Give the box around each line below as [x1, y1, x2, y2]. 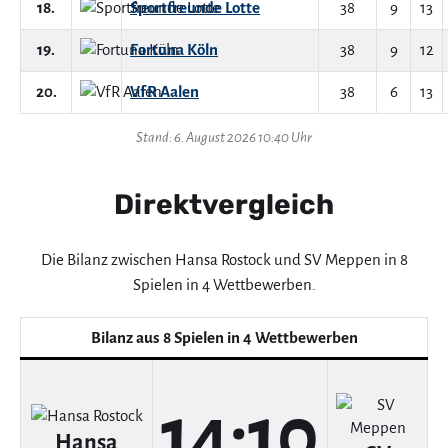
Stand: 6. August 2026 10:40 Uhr [136, 130, 312, 146]
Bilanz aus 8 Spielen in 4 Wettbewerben [90, 329, 358, 347]
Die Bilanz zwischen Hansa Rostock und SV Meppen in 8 [40, 251, 408, 269]
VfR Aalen [130, 83, 199, 101]
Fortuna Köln [130, 41, 218, 59]
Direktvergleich [114, 188, 334, 222]
